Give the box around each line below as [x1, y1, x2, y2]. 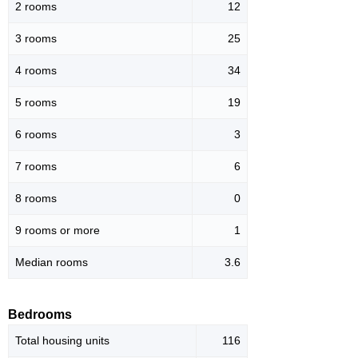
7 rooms [15, 160, 57, 173]
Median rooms [15, 256, 88, 269]
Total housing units [15, 334, 109, 348]
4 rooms [15, 64, 57, 78]
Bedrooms [8, 308, 72, 322]
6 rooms [15, 128, 57, 141]
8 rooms [15, 192, 57, 205]
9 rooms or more [15, 224, 100, 237]
